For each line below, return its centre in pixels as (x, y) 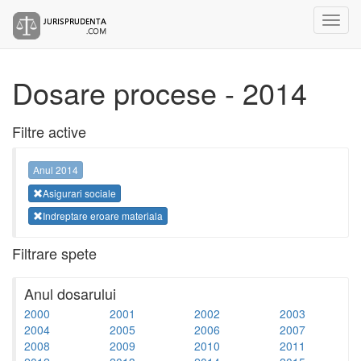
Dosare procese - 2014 (160, 92)
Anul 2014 (56, 170)
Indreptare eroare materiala (103, 215)
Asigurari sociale (79, 193)
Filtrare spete (54, 253)
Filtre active (49, 131)
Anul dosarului (70, 293)
